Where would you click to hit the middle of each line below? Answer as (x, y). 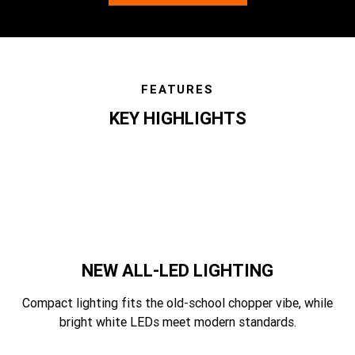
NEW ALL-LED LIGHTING (177, 271)
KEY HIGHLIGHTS (177, 118)
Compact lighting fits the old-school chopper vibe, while (177, 303)
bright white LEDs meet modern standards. (177, 322)
